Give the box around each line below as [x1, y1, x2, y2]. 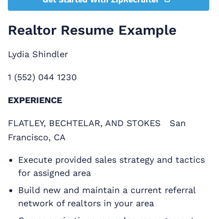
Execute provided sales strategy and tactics [18, 154, 205, 165]
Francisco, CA [8, 131, 66, 142]
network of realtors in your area [18, 197, 154, 208]
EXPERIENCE [8, 94, 62, 105]
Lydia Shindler [8, 48, 68, 59]
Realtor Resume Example [8, 22, 181, 38]
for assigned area [18, 167, 91, 178]
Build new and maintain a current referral [18, 184, 196, 195]
